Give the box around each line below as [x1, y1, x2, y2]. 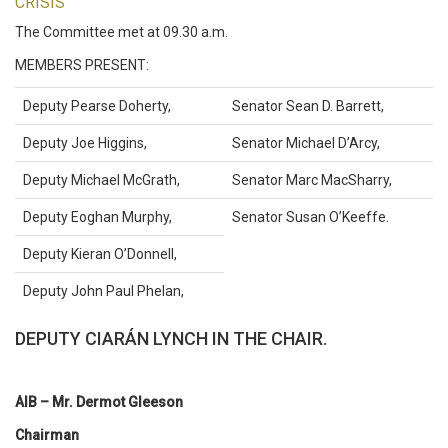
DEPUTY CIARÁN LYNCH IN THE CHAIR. [15, 328, 327, 349]
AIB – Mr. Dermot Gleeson [15, 394, 183, 410]
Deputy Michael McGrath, [23, 172, 180, 188]
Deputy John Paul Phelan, [23, 283, 184, 299]
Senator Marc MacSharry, [232, 172, 392, 188]
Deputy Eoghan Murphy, [23, 209, 172, 225]
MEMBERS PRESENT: [15, 57, 149, 73]
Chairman [15, 427, 79, 443]
